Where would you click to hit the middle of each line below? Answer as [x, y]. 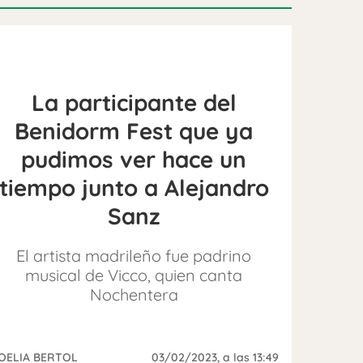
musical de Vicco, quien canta [134, 275]
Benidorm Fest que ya [134, 130]
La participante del [134, 102]
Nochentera [134, 294]
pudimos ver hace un [134, 159]
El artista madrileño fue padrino [134, 255]
